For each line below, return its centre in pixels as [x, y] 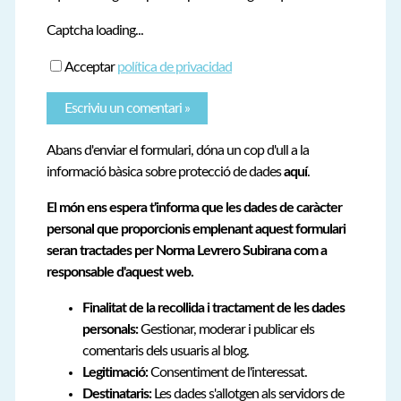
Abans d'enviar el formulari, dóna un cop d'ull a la [177, 150]
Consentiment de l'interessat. [227, 373]
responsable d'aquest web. [119, 272]
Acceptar [90, 67]
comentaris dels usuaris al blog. [165, 351]
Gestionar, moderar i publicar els [226, 330]
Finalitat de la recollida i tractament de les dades [213, 308]
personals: [110, 330]
